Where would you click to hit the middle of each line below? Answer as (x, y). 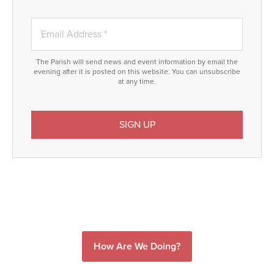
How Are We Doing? (137, 246)
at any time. (137, 82)
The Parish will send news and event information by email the (137, 62)
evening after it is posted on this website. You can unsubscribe (137, 72)
